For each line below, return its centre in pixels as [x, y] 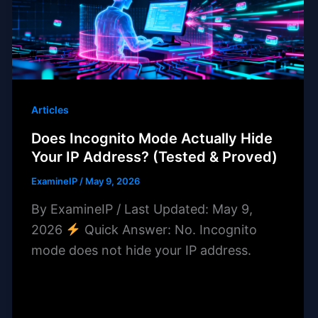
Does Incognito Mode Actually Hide [152, 139]
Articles [50, 109]
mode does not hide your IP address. [142, 250]
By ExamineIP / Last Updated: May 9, [142, 209]
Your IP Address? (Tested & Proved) [155, 157]
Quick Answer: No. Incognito [169, 229]
